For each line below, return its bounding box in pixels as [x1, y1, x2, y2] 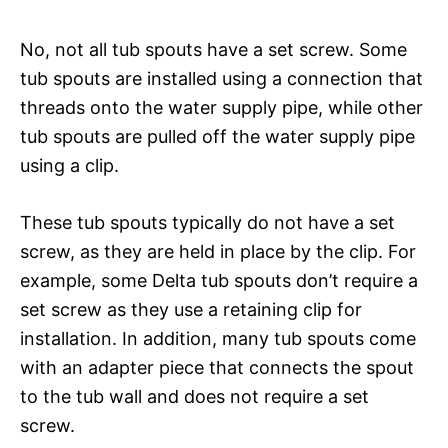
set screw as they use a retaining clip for [20, 298, 362, 320]
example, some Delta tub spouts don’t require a [20, 269, 418, 291]
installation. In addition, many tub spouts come [20, 327, 416, 349]
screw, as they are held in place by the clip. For [20, 240, 416, 262]
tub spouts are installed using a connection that [20, 67, 423, 89]
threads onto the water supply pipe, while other [20, 96, 423, 118]
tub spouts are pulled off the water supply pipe [20, 125, 415, 147]
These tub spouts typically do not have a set [20, 211, 395, 233]
